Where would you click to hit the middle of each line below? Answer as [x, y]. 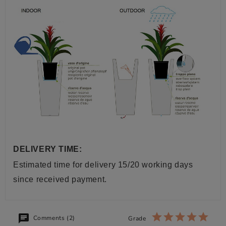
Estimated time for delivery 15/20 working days [103, 165]
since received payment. [60, 180]
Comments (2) [53, 218]
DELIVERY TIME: [48, 149]
